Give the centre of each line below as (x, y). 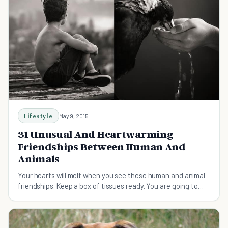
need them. (36, 196)
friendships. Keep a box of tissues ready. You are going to (108, 186)
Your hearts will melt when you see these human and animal (112, 175)
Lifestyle (38, 116)
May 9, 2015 (74, 115)
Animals (39, 159)
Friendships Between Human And (102, 146)
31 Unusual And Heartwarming (96, 134)
